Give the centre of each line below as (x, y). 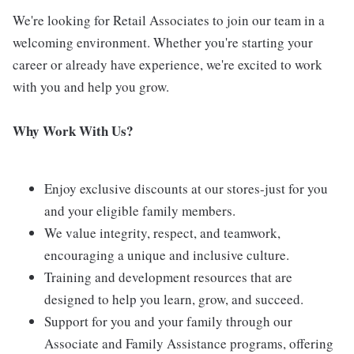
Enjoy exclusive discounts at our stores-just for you (186, 188)
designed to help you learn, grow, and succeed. (174, 299)
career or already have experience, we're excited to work (168, 64)
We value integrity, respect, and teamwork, (162, 233)
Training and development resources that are (168, 277)
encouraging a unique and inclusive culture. (167, 255)
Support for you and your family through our (168, 321)
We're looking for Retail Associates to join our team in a (169, 20)
